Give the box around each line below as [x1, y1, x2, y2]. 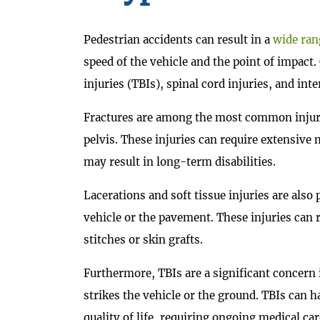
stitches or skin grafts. [84, 233, 203, 247]
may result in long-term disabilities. [84, 155, 276, 169]
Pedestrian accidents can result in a [84, 33, 273, 47]
